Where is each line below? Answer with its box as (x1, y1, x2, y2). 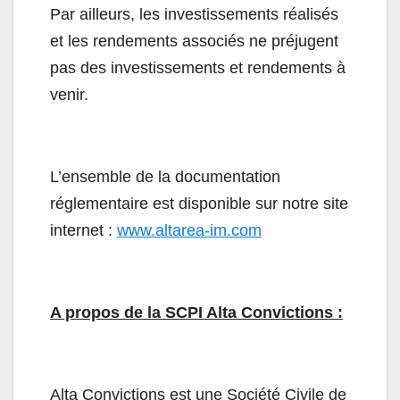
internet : (50, 221, 117, 240)
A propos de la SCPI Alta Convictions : (50, 304, 343, 322)
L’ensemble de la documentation (50, 168, 280, 187)
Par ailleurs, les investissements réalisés (50, 5, 338, 24)
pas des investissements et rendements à (50, 59, 346, 78)
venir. (50, 86, 88, 104)
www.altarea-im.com (117, 221, 262, 240)
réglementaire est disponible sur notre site (50, 195, 348, 213)
